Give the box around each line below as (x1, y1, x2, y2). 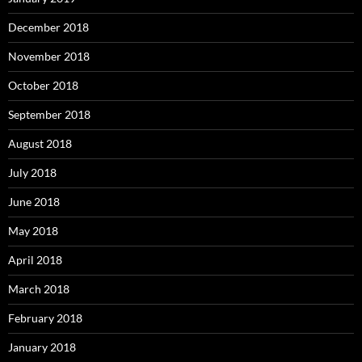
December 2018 (8, 19, 89, 34)
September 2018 (8, 107, 90, 121)
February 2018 (8, 310, 82, 325)
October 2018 (8, 78, 78, 92)
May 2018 (8, 223, 58, 238)
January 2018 (8, 339, 76, 354)
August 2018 (8, 136, 72, 150)
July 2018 (8, 165, 57, 179)
